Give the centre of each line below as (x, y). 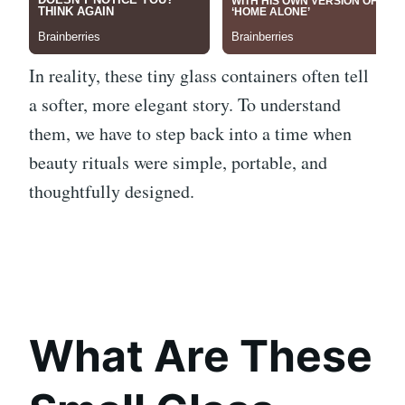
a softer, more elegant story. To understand (185, 104)
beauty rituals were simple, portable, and (178, 162)
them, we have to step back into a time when (190, 133)
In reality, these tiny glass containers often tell (199, 75)
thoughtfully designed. (112, 191)
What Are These (201, 355)
